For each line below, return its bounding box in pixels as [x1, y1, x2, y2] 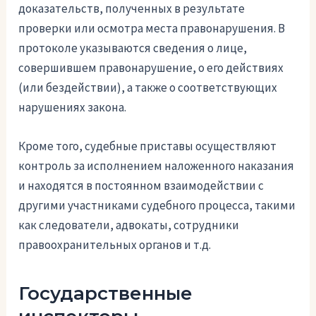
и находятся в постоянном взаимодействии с [18, 177, 265, 193]
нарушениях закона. [18, 99, 127, 115]
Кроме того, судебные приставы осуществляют [18, 138, 277, 154]
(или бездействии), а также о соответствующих [18, 79, 278, 95]
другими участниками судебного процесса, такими [18, 197, 296, 213]
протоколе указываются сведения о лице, [18, 39, 248, 56]
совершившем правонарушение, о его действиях [18, 59, 284, 75]
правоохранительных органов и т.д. [18, 236, 212, 253]
